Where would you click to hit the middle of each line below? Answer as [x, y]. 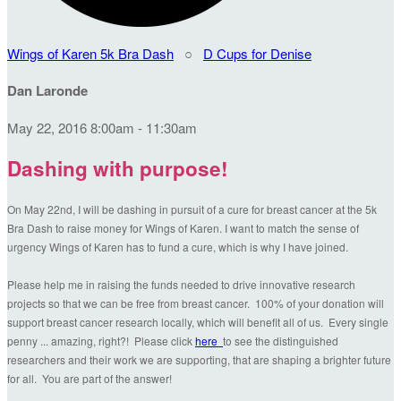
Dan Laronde [47, 90]
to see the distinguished [281, 341]
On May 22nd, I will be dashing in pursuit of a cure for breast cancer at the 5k [192, 209]
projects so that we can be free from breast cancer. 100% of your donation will [196, 303]
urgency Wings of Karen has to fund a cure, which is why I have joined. [179, 247]
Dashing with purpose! [118, 168]
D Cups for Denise [257, 53]
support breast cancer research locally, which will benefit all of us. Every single [198, 322]
